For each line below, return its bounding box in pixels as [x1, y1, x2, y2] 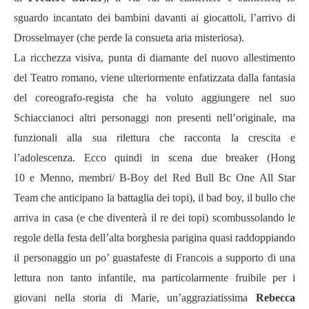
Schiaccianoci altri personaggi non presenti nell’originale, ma [14, 112, 295, 123]
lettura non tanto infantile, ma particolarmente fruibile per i [14, 272, 295, 283]
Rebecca [256, 292, 295, 303]
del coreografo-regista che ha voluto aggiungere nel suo [14, 92, 295, 103]
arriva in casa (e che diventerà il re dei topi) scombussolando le [14, 212, 295, 223]
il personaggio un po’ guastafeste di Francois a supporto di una [14, 252, 295, 263]
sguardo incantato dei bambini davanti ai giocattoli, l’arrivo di [14, 12, 295, 23]
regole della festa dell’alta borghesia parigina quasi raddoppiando [14, 232, 295, 243]
